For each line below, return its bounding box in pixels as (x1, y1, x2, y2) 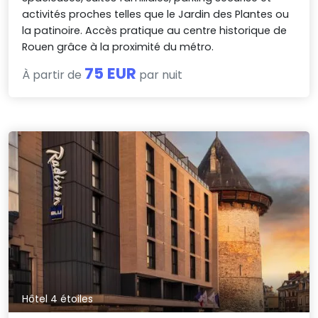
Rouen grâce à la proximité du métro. (22, 40, 214, 55)
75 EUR (84, 62, 137, 85)
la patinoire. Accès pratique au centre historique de (22, 23, 287, 38)
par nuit (136, 67, 183, 84)
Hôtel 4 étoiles (22, 291, 94, 306)
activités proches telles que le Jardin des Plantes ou (22, 7, 290, 22)
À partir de (22, 67, 85, 84)
